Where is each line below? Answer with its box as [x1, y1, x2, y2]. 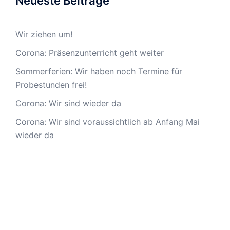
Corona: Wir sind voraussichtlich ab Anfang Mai [15, 117, 200, 127]
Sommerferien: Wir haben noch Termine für [15, 66, 182, 76]
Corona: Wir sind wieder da [15, 98, 121, 108]
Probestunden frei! [15, 80, 87, 90]
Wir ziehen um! [15, 29, 72, 40]
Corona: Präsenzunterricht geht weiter [15, 48, 164, 58]
